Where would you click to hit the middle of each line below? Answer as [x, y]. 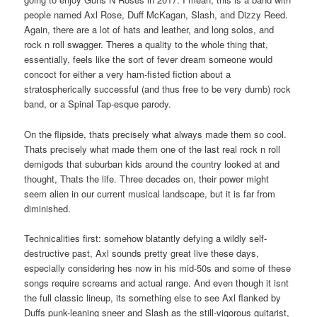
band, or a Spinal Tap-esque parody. [98, 104]
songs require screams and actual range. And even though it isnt [157, 282]
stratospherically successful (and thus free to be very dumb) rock [158, 89]
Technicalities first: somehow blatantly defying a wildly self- [146, 238]
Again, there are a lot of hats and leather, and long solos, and [149, 30]
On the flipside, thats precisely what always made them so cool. [156, 134]
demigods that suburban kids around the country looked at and [152, 163]
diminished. [48, 208]
